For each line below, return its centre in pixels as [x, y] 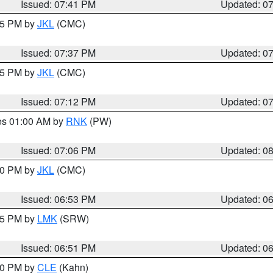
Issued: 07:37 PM [58, 53]
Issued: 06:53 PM [58, 199]
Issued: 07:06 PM [58, 150]
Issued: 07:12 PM [58, 101]
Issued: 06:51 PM [58, 248]
